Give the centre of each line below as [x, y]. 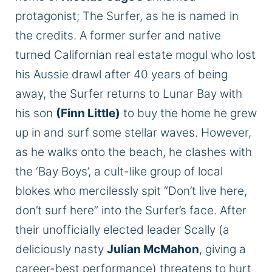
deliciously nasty [61, 250]
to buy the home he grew [189, 114]
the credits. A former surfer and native [118, 36]
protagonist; [47, 16]
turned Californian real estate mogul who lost [135, 55]
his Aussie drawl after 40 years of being [121, 75]
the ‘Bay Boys [51, 172]
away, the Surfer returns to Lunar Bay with [129, 94]
